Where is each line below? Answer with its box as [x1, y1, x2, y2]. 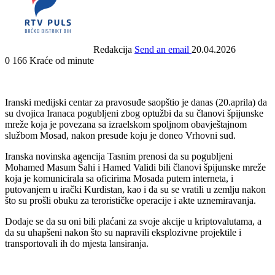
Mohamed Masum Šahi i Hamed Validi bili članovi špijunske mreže [5, 161, 266, 172]
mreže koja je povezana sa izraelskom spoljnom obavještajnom [5, 118, 247, 130]
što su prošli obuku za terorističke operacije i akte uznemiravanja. [5, 195, 256, 206]
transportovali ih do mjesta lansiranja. [5, 238, 149, 249]
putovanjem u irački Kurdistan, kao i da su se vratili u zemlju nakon [5, 184, 266, 195]
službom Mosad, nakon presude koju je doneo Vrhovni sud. [5, 130, 236, 141]
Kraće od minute [29, 55, 94, 66]
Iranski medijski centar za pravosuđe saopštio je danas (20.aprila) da [5, 96, 267, 107]
